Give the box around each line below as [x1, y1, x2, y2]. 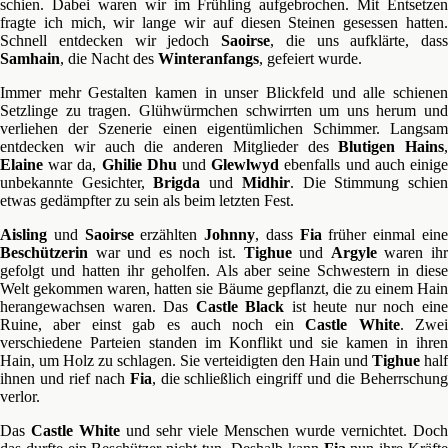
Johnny [204, 226, 256, 243]
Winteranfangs [158, 50, 259, 67]
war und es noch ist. [88, 244, 244, 261]
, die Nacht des [60, 50, 158, 67]
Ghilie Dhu [101, 156, 177, 173]
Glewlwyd [211, 156, 280, 173]
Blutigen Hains [338, 138, 444, 155]
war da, [43, 156, 102, 173]
